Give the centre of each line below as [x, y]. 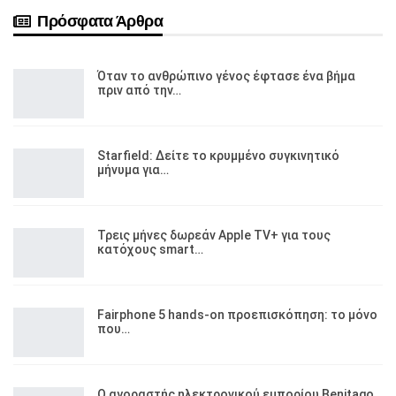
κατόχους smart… [150, 249]
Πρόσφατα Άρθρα [98, 21]
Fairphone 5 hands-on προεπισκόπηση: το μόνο [237, 314]
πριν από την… [139, 90]
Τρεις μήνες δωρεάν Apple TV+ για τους [214, 235]
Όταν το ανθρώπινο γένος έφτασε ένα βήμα [226, 76]
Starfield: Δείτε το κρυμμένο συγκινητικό [218, 155]
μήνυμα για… [133, 169]
